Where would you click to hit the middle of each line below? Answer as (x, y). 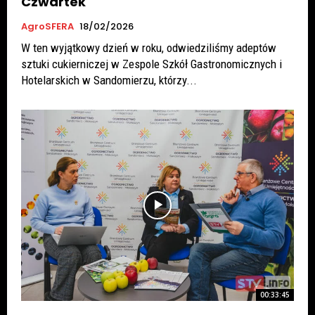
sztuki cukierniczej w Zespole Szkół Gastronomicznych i (152, 64)
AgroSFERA (47, 27)
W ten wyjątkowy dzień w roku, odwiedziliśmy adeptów (149, 48)
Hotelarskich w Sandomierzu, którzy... (109, 81)
